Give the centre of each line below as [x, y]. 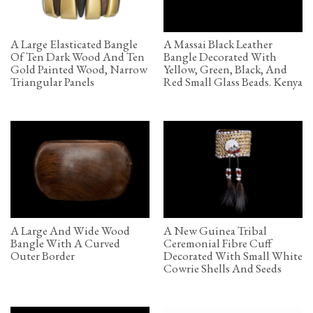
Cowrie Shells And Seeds [223, 268]
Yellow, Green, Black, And [225, 70]
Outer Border [43, 255]
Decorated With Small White [233, 255]
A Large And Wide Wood [70, 230]
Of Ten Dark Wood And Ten [78, 57]
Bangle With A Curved [65, 243]
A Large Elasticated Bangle [74, 44]
